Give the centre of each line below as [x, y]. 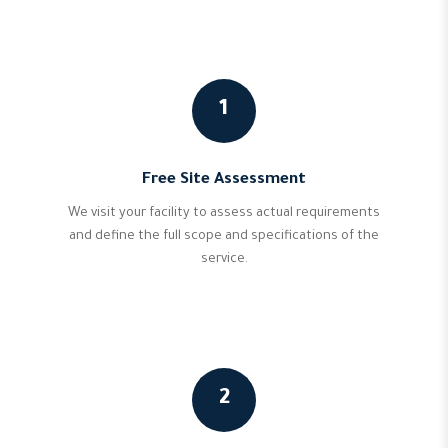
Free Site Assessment [224, 180]
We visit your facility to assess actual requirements [224, 214]
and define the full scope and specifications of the [224, 237]
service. [224, 260]
